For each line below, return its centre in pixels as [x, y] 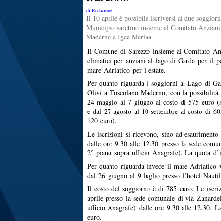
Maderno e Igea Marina [119, 37]
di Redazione [99, 11]
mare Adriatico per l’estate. [127, 70]
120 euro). [102, 121]
